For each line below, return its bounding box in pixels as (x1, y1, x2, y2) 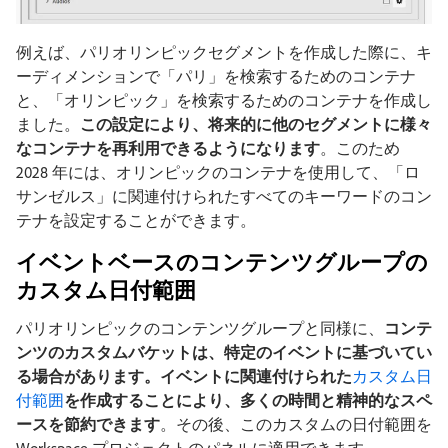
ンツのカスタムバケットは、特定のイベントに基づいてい (16, 342, 432, 363)
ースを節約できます (16, 414, 160, 435)
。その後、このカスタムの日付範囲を (160, 414, 432, 435)
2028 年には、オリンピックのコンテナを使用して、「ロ (16, 162, 420, 183)
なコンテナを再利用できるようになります (16, 138, 320, 159)
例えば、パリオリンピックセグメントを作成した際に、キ (16, 42, 432, 63)
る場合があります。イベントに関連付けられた (16, 366, 352, 387)
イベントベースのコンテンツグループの (16, 248, 428, 277)
